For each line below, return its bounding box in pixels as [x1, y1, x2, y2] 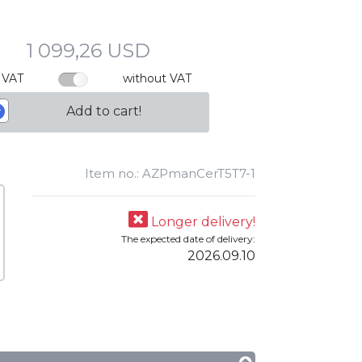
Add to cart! [66, 103, 141, 119]
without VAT [123, 71, 192, 86]
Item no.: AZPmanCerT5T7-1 [85, 166, 255, 181]
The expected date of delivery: [121, 233, 255, 245]
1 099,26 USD [25, 39, 150, 62]
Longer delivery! [148, 214, 255, 229]
